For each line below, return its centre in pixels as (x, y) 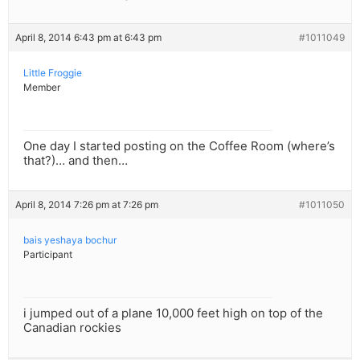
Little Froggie (53, 73)
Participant (48, 255)
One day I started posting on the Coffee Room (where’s (179, 146)
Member (42, 88)
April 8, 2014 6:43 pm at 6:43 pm (88, 38)
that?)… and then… (76, 161)
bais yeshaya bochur (70, 240)
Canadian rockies (72, 328)
